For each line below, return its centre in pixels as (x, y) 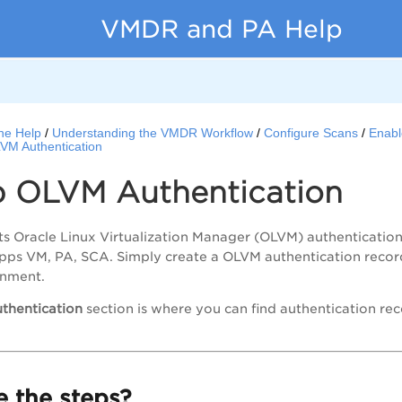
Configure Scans (311, 134)
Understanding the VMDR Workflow (153, 134)
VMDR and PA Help (221, 29)
